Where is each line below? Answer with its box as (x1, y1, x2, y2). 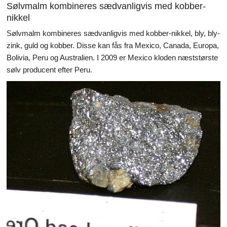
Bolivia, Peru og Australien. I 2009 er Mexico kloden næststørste (7, 53, 218, 62)
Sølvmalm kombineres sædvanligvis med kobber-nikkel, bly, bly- (7, 28, 220, 37)
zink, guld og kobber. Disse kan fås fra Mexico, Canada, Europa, (7, 41, 219, 50)
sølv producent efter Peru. (7, 65, 92, 74)
